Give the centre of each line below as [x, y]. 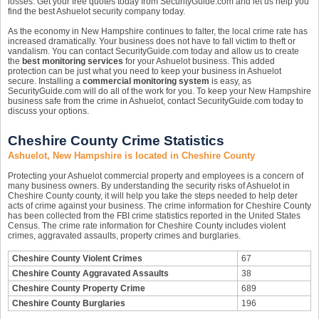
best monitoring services [73, 61]
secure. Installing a [45, 81]
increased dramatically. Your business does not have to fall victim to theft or [152, 41]
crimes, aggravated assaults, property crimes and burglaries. [124, 236]
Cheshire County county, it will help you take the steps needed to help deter [153, 196]
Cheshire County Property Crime [79, 288]
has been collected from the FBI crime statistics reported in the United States [154, 216]
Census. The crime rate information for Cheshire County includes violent [147, 226]
